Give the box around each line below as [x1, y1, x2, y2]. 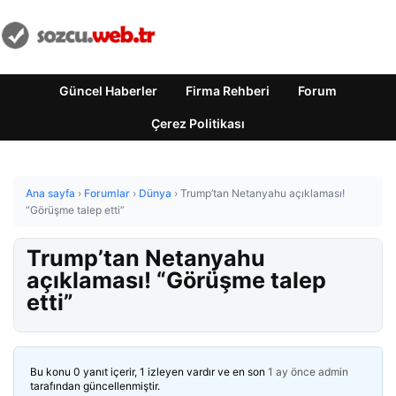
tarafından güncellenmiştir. [30, 379, 160, 392]
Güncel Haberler [59, 83, 157, 98]
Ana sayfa [26, 187, 75, 200]
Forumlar [84, 187, 130, 200]
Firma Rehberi [186, 83, 270, 98]
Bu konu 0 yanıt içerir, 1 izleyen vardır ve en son [30, 365, 268, 378]
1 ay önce [268, 365, 316, 378]
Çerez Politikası [151, 116, 245, 131]
